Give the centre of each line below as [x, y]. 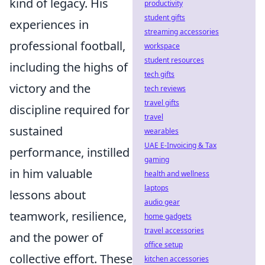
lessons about [48, 195]
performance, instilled [70, 152]
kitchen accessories [177, 259]
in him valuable [51, 174]
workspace [162, 46]
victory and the [50, 88]
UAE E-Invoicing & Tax [180, 145]
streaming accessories [182, 32]
